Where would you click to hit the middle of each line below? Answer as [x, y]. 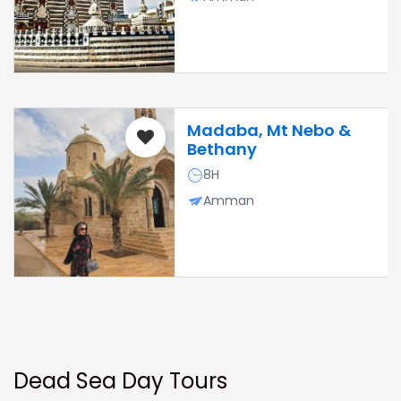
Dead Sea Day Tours [120, 381]
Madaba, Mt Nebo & [269, 130]
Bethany [222, 149]
